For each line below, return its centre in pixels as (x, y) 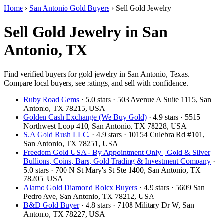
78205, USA (43, 178)
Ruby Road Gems (51, 99)
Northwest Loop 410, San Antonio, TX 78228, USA (105, 126)
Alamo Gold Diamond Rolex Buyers (80, 187)
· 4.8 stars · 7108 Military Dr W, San (137, 205)
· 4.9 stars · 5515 (174, 117)
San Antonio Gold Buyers (69, 8)
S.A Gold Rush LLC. (57, 134)
